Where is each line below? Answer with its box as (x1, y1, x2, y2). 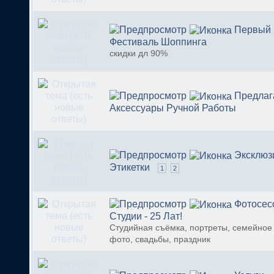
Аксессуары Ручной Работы (109, 103, 236, 114)
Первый (234, 24, 271, 35)
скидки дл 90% (109, 49, 168, 59)
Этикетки (109, 162, 150, 173)
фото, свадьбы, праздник (109, 235, 210, 245)
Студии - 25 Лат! (109, 211, 182, 222)
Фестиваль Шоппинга (109, 37, 207, 48)
